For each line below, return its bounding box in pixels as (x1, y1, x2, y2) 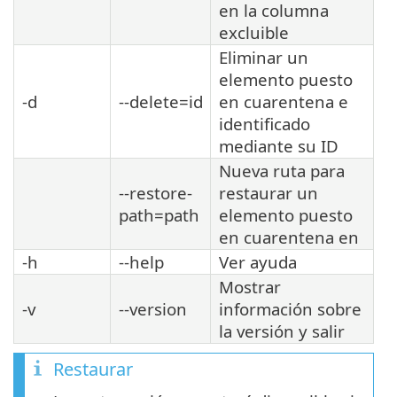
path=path (119, 203, 199, 226)
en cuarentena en (219, 225, 359, 248)
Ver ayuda (219, 250, 297, 273)
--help (119, 250, 164, 273)
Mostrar (219, 275, 281, 298)
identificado (219, 112, 310, 135)
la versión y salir (219, 319, 345, 342)
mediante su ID (219, 134, 339, 157)
